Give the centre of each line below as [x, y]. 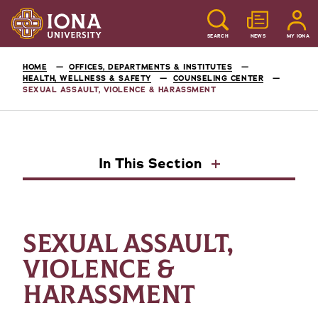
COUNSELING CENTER [218, 78]
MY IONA [298, 35]
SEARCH [218, 35]
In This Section [152, 164]
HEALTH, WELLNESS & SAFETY [87, 78]
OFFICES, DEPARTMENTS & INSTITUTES [151, 67]
